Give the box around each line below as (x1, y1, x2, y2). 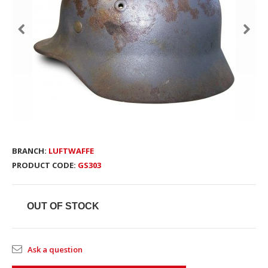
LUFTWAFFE (48, 145, 94, 156)
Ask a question (28, 244, 83, 255)
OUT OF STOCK (27, 201, 99, 211)
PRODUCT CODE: (12, 160, 76, 170)
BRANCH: (12, 145, 47, 156)
